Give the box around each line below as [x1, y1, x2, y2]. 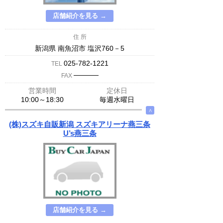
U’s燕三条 [63, 129, 97, 137]
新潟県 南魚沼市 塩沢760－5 [35, 44, 124, 52]
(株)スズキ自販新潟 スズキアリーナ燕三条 [9, 120, 150, 128]
